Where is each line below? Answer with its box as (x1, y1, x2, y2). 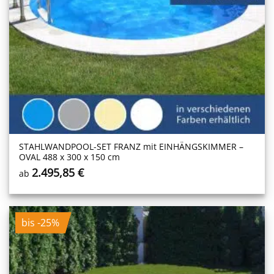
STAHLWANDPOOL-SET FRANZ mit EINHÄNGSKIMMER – (19, 141, 244, 153)
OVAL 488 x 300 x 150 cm (19, 151, 120, 163)
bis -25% (21, 215, 59, 229)
